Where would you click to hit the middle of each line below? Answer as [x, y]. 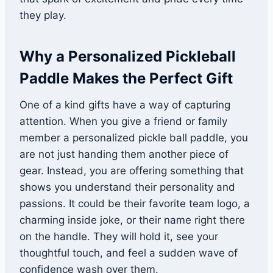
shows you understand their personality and [127, 187]
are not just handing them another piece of [124, 154]
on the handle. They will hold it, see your [119, 237]
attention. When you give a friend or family [123, 122]
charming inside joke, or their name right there [132, 220]
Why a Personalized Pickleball [128, 57]
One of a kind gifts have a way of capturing [125, 105]
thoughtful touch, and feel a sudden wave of [129, 253]
